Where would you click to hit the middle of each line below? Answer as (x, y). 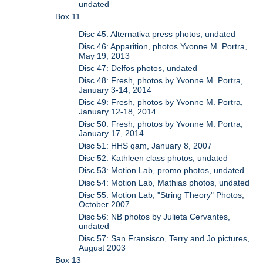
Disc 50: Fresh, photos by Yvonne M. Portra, (161, 124)
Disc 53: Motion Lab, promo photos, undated (162, 171)
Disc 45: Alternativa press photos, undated (157, 34)
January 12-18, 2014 (118, 112)
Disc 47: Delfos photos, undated (138, 68)
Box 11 (68, 17)
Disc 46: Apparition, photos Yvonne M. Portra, (163, 47)
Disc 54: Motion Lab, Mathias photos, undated (164, 183)
